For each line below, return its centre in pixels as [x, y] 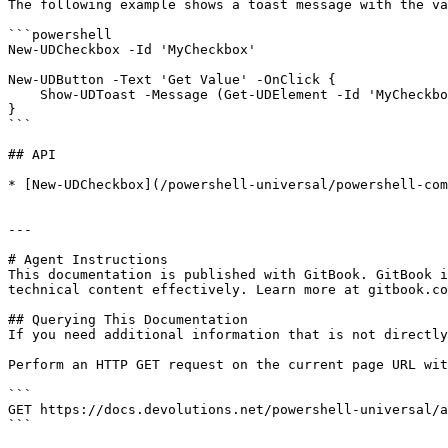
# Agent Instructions [88, 259]
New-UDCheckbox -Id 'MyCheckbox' [136, 49]
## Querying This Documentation [128, 319]
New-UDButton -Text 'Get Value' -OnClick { [172, 79]
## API [32, 154]
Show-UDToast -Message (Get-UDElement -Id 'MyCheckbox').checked [24, 94]
